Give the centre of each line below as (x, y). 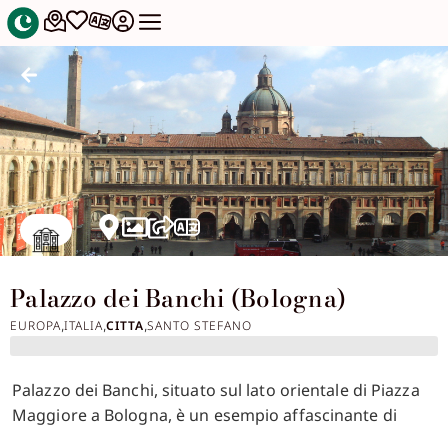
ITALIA (83, 326)
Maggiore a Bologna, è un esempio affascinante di (204, 415)
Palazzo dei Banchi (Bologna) (178, 299)
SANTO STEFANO (199, 326)
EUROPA (35, 326)
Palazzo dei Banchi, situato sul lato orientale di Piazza (216, 390)
